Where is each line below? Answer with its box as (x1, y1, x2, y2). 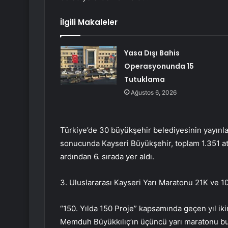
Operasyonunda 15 (124, 61, 194, 72)
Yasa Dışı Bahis (124, 48, 180, 59)
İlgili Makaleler (60, 17, 118, 28)
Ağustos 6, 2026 (130, 89, 177, 97)
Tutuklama (124, 74, 165, 85)
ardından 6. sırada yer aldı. (60, 152, 154, 162)
